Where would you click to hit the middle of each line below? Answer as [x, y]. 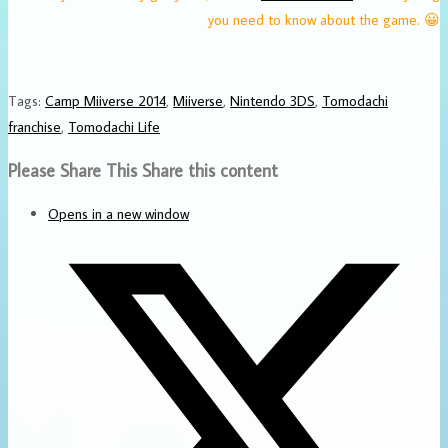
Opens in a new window [118, 213]
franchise [34, 126]
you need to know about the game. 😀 [324, 19]
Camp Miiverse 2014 [105, 100]
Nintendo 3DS [272, 100]
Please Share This [72, 170]
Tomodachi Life [114, 126]
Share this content [210, 170]
